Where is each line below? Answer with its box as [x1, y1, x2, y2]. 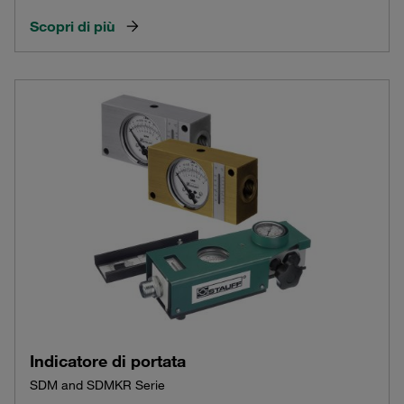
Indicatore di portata [30, 350, 186, 371]
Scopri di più [30, 17, 115, 36]
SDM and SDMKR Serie [30, 376, 165, 393]
